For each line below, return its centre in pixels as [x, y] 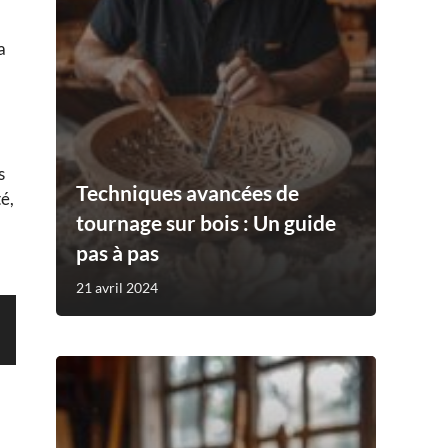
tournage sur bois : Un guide [206, 222]
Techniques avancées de [187, 192]
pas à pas [117, 252]
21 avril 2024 [117, 287]
